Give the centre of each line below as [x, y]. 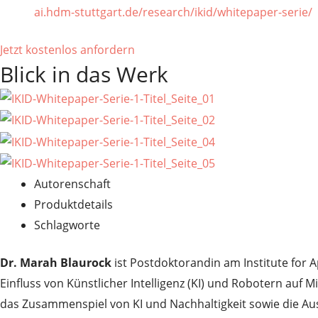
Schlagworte [67, 225]
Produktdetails [73, 204]
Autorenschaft [72, 183]
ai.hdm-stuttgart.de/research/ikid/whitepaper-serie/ [173, 12]
